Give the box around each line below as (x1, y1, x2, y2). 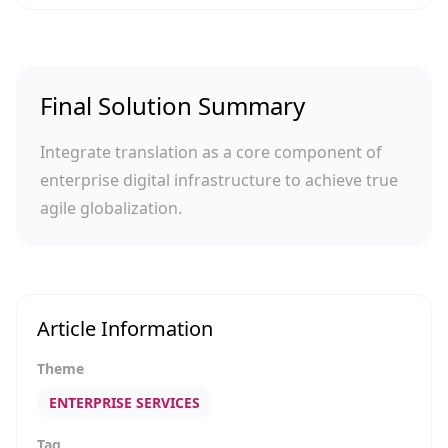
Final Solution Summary (40, 89, 305, 122)
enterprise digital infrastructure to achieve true (40, 169, 398, 191)
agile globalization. (40, 197, 182, 219)
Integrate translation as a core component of (40, 141, 382, 163)
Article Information (37, 315, 213, 342)
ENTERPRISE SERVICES (49, 393, 200, 412)
